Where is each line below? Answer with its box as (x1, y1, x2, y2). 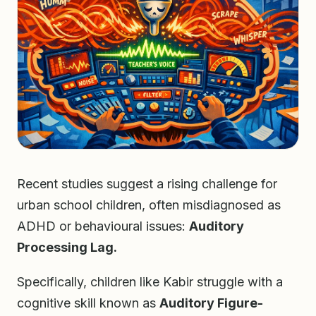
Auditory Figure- (159, 296, 263, 311)
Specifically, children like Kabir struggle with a (17, 274, 283, 290)
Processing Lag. (17, 240, 117, 255)
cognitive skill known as (17, 296, 159, 311)
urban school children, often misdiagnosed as (17, 197, 281, 213)
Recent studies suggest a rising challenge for (17, 176, 277, 192)
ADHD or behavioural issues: (17, 219, 189, 234)
